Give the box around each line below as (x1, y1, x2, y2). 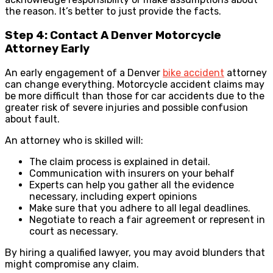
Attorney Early (5, 41, 90, 55)
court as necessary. (29, 225, 118, 237)
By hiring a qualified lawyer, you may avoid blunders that (5, 246, 265, 258)
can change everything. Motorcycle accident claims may (5, 78, 264, 90)
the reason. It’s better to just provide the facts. (5, 5, 221, 18)
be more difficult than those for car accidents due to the (5, 90, 264, 102)
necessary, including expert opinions (29, 190, 197, 202)
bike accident (163, 66, 224, 79)
